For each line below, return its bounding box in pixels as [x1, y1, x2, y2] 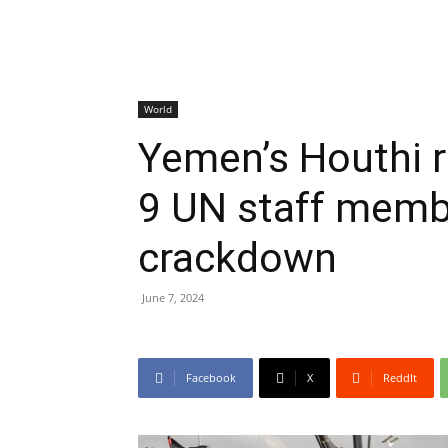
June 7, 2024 [142, 290, 204, 305]
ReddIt [383, 370, 417, 385]
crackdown [138, 234, 337, 282]
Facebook [186, 370, 236, 385]
